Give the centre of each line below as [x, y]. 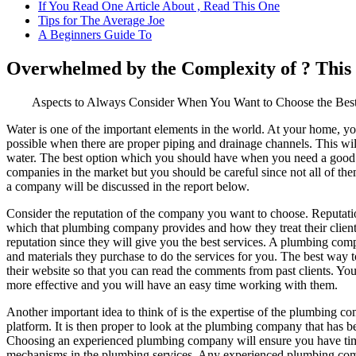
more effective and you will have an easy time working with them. [172, 285]
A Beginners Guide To [95, 35]
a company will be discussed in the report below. [128, 187]
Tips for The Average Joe [101, 21]
